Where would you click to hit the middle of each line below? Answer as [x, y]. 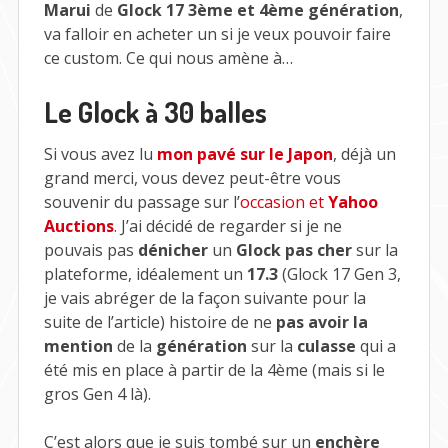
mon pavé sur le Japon [244, 154]
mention [78, 346]
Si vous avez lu [100, 154]
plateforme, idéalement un [145, 274]
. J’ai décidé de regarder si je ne [227, 226]
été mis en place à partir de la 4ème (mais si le [214, 370]
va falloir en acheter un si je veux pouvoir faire [217, 34]
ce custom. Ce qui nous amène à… [168, 58]
